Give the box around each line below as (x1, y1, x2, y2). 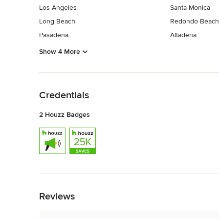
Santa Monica (170, 3, 210, 12)
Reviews (39, 190, 75, 202)
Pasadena (39, 31, 68, 40)
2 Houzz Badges (39, 110, 90, 119)
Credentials (39, 89, 89, 101)
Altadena (170, 31, 197, 40)
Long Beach (39, 17, 75, 26)
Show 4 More (39, 47, 80, 56)
